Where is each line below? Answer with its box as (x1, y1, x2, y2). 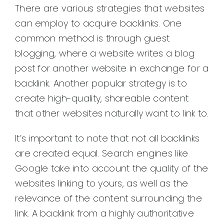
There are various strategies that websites (14, 2, 205, 15)
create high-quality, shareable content (14, 92, 189, 105)
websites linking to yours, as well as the (14, 177, 188, 190)
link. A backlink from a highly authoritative (14, 207, 194, 220)
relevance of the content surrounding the (14, 192, 202, 205)
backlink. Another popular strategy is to (14, 77, 187, 90)
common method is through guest (14, 32, 170, 45)
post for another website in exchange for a (14, 62, 209, 75)
